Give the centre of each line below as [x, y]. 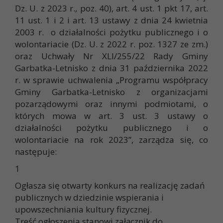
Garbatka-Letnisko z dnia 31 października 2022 [111, 68]
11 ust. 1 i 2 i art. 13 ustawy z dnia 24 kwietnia [111, 20]
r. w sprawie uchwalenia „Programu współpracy [111, 80]
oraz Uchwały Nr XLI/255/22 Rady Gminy [111, 56]
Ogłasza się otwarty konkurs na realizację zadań [110, 186]
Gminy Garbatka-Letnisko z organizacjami [111, 92]
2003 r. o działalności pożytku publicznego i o [111, 32]
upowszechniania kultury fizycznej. [83, 210]
